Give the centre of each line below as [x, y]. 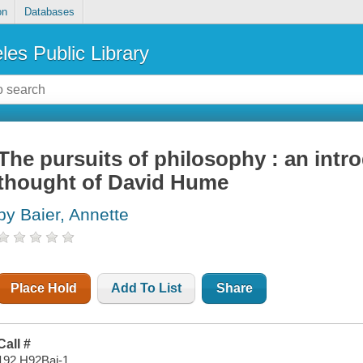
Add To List [147, 288]
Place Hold [44, 288]
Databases [49, 12]
